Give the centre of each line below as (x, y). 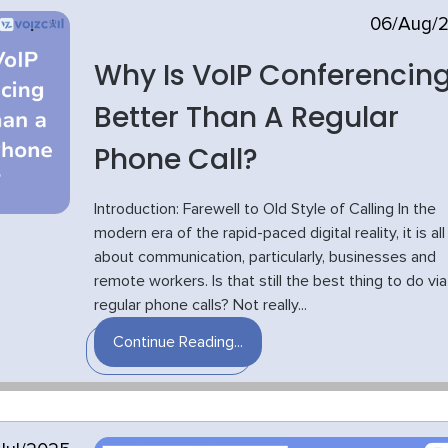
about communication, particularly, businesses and (264, 257)
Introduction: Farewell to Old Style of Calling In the (264, 209)
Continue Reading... (177, 342)
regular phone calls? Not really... (200, 305)
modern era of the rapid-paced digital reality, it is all (269, 233)
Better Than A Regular (246, 117)
